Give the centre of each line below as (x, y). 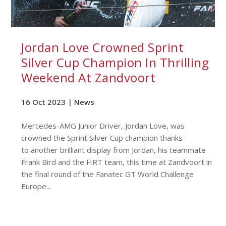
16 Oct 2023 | (48, 102)
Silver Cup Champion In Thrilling (115, 62)
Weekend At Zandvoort (89, 77)
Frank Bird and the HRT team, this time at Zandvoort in (117, 162)
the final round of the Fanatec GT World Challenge (108, 174)
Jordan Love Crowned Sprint (103, 47)
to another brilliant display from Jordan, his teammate (114, 150)
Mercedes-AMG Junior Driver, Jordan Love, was (103, 125)
